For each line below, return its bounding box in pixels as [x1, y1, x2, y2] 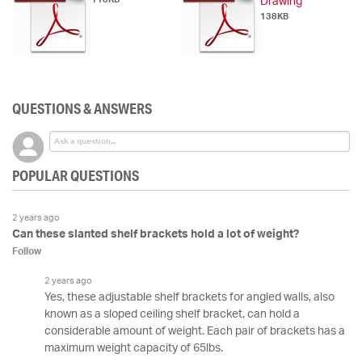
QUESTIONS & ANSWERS [12, 99, 152, 118]
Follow [12, 246, 41, 257]
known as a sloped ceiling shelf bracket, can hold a [44, 309, 300, 321]
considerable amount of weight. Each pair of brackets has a [44, 326, 345, 338]
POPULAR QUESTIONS [12, 166, 139, 185]
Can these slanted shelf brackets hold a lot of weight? [12, 229, 299, 241]
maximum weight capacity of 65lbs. [44, 343, 223, 355]
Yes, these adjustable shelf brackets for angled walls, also [44, 292, 335, 304]
